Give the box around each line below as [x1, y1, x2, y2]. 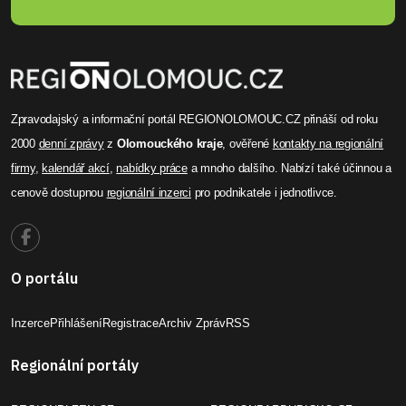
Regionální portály [11, 355, 139, 374]
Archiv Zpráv [159, 315, 226, 330]
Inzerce [11, 315, 50, 330]
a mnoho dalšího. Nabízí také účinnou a [187, 160, 391, 175]
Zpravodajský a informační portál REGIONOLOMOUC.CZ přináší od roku [11, 111, 379, 126]
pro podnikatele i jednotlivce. [190, 185, 337, 199]
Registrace [102, 315, 159, 330]
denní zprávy [38, 136, 104, 150]
